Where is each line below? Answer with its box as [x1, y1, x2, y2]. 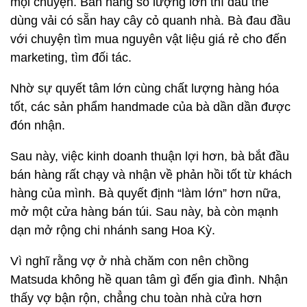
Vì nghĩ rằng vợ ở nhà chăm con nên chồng [10, 254, 249, 269]
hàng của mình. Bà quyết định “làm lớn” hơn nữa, [10, 186, 281, 201]
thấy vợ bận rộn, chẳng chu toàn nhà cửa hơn [10, 291, 262, 306]
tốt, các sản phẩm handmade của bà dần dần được [10, 100, 291, 114]
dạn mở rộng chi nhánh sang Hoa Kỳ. [10, 223, 215, 238]
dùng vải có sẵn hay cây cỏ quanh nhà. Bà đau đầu [10, 14, 291, 28]
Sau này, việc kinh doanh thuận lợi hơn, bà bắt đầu [10, 149, 289, 164]
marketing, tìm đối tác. [10, 51, 132, 65]
